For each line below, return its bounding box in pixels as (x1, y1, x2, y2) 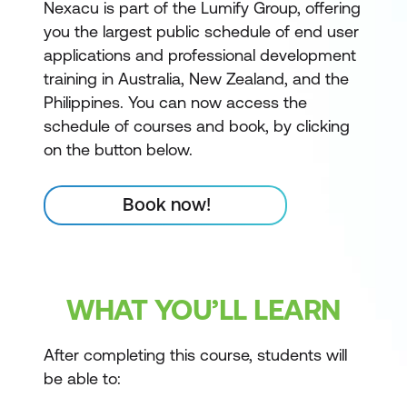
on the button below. (44, 140, 193, 159)
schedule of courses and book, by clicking (44, 116, 350, 135)
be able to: (44, 369, 121, 388)
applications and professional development (44, 45, 356, 65)
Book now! (122, 194, 211, 214)
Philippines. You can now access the (44, 93, 307, 112)
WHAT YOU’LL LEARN (66, 293, 341, 326)
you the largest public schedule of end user (44, 22, 359, 41)
